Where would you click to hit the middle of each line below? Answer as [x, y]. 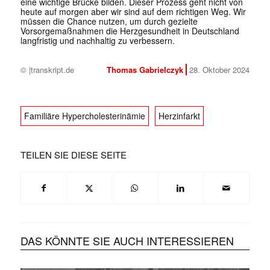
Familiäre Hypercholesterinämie [84, 116]
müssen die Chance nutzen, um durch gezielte [109, 21]
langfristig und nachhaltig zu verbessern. [97, 41]
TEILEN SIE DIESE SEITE [73, 155]
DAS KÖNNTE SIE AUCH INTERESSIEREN [127, 241]
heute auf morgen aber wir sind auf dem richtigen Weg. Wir [133, 12]
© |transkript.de [47, 70]
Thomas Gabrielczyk [145, 70]
